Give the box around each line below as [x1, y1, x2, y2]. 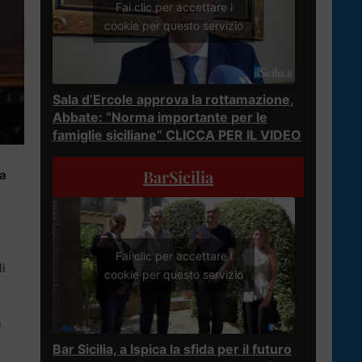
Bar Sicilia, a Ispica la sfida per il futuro [53, 340, 292, 357]
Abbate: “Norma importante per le [53, 108, 267, 125]
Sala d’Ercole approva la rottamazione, [53, 90, 294, 107]
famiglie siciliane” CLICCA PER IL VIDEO [53, 126, 301, 143]
